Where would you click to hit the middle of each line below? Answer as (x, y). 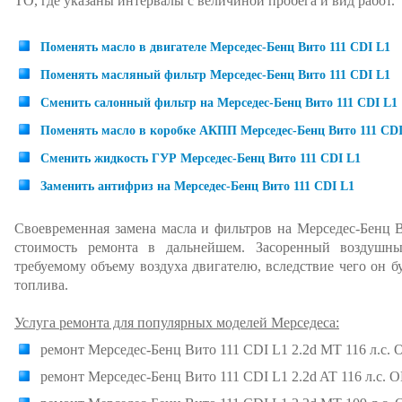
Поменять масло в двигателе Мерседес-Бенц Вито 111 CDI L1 (215, 47)
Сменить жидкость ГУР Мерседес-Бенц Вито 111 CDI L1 (201, 158)
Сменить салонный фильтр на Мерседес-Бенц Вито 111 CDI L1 (219, 103)
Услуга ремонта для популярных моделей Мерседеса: (177, 323)
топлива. (41, 285)
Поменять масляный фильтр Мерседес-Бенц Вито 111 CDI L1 (215, 75)
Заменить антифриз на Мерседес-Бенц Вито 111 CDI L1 (197, 186)
